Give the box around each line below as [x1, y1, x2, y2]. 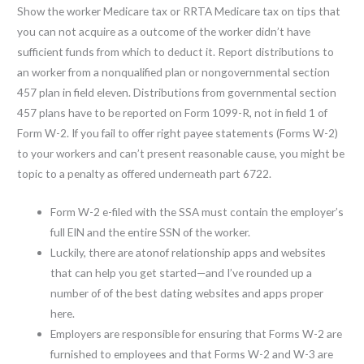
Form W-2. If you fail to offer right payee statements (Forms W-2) [17, 126, 339, 140]
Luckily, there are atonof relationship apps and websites [50, 245, 327, 259]
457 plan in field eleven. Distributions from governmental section [17, 85, 337, 99]
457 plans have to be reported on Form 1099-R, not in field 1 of [17, 106, 328, 119]
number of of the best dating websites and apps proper [50, 285, 324, 300]
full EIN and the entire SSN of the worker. [50, 224, 251, 239]
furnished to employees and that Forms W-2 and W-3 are [50, 346, 334, 361]
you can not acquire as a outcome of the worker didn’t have [17, 24, 311, 38]
